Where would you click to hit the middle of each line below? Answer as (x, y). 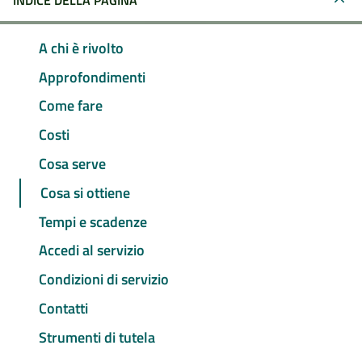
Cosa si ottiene (85, 192)
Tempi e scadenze (93, 221)
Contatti (63, 308)
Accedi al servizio (92, 250)
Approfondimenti (92, 77)
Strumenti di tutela (97, 337)
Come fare (71, 106)
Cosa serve (72, 164)
